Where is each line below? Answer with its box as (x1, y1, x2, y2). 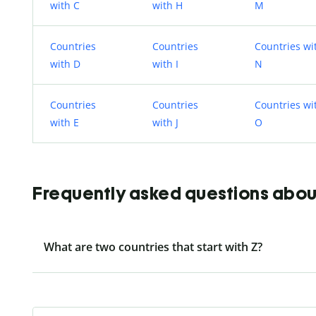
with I (152, 57, 178, 71)
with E (50, 116, 79, 130)
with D (50, 57, 80, 71)
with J (152, 116, 178, 130)
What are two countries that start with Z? (44, 238, 262, 255)
